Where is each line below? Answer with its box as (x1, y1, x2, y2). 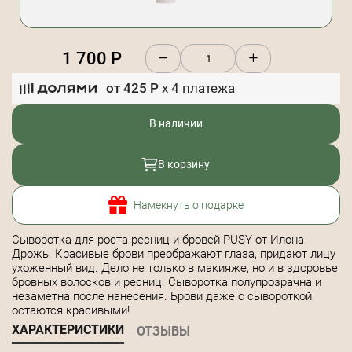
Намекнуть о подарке (134, 198, 244, 211)
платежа (179, 80, 235, 96)
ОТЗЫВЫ (137, 323, 190, 339)
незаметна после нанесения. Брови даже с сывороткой (12, 289, 312, 303)
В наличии (149, 117, 203, 130)
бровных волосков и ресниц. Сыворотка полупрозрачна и (12, 275, 321, 289)
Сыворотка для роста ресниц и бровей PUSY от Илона (12, 233, 304, 247)
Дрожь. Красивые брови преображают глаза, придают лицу (12, 247, 335, 261)
